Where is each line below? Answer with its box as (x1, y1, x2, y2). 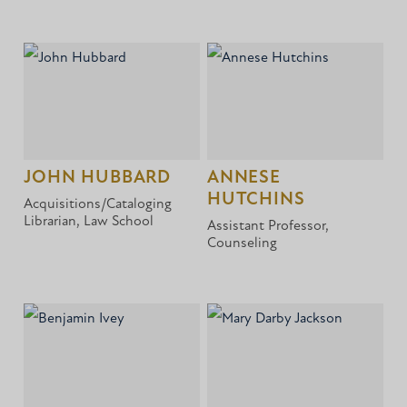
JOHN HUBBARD (24, 169, 172, 188)
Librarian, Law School (24, 214, 154, 230)
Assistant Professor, (207, 219, 330, 234)
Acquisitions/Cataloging (24, 197, 173, 213)
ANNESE (207, 169, 281, 188)
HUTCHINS (207, 191, 305, 210)
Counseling (207, 236, 278, 252)
